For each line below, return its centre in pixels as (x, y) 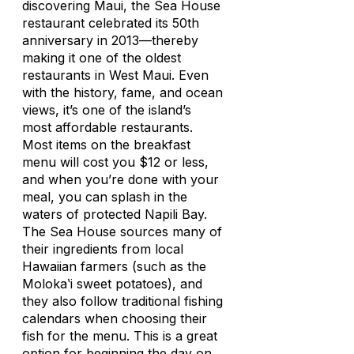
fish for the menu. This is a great (120, 336)
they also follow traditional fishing (122, 301)
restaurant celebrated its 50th (111, 23)
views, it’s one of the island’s (107, 110)
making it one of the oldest (102, 58)
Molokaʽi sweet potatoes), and (112, 284)
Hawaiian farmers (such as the (114, 266)
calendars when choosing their (115, 318)
